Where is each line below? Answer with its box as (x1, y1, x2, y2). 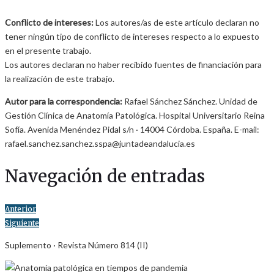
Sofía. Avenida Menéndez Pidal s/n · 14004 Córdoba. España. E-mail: (5, 124, 259, 135)
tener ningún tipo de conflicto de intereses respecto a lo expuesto (5, 31, 259, 42)
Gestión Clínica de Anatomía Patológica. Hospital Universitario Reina (5, 110, 265, 121)
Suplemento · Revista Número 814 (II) (5, 239, 148, 250)
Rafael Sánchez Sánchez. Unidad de (122, 96, 257, 107)
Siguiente (5, 218, 39, 228)
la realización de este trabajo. (5, 73, 114, 84)
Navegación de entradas (5, 165, 205, 187)
